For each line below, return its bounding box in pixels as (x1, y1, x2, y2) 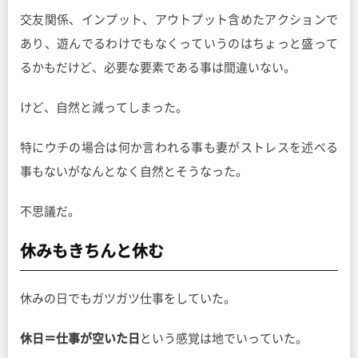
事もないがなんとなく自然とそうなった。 (20, 165, 248, 178)
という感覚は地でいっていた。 (140, 332, 308, 345)
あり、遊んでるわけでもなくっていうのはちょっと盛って (20, 38, 338, 50)
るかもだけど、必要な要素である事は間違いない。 (20, 62, 296, 74)
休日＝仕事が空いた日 (20, 332, 140, 345)
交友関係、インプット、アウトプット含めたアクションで (20, 14, 338, 26)
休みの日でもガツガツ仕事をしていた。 (20, 292, 236, 305)
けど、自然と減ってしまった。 (20, 101, 188, 114)
